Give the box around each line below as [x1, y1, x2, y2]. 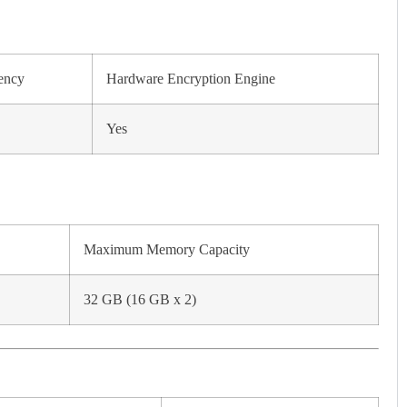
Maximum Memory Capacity [84, 241, 250, 258]
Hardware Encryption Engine [106, 70, 275, 87]
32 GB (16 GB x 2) [84, 291, 196, 308]
